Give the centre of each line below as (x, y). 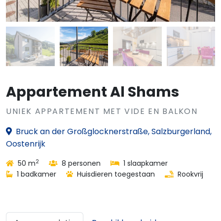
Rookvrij (189, 174)
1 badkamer (36, 174)
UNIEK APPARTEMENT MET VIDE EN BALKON (102, 111)
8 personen (80, 163)
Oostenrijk (26, 144)
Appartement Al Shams (92, 92)
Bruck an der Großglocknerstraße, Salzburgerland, (114, 131)
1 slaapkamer (145, 163)
